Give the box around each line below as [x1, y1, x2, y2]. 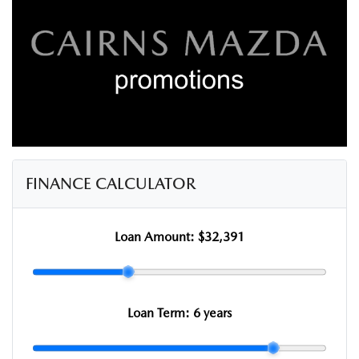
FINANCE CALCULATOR [26, 173, 196, 193]
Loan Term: [127, 305, 193, 321]
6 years [192, 305, 232, 321]
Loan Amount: [114, 228, 198, 244]
